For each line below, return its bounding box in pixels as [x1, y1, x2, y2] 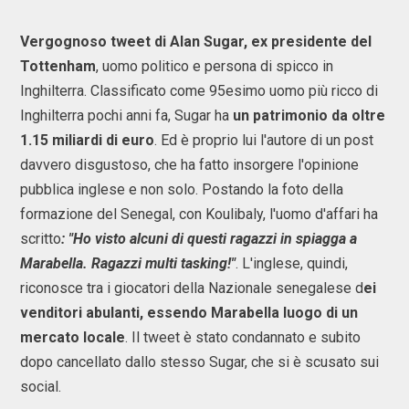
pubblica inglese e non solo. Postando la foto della [20, 181, 343, 198]
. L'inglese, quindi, [236, 255, 348, 272]
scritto [20, 230, 61, 247]
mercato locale [20, 329, 125, 346]
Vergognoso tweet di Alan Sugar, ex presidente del [20, 33, 372, 50]
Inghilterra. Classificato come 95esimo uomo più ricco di [20, 82, 378, 100]
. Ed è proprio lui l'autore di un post [154, 131, 373, 149]
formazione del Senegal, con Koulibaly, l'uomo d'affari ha [20, 205, 378, 223]
